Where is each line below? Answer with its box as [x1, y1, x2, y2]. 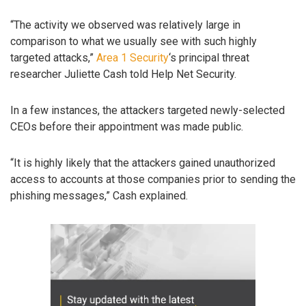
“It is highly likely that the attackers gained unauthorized [10, 156, 275, 169]
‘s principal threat [169, 51, 249, 65]
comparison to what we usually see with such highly [10, 35, 257, 48]
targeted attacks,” [10, 51, 96, 65]
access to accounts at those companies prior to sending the [10, 172, 296, 186]
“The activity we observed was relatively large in [10, 18, 240, 32]
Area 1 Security [96, 51, 169, 65]
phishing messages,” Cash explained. [10, 189, 188, 202]
